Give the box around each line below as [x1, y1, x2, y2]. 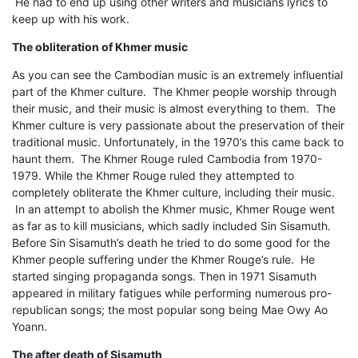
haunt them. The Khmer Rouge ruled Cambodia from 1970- [12, 151, 322, 165]
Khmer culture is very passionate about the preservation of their [12, 117, 344, 132]
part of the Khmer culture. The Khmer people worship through [12, 84, 336, 98]
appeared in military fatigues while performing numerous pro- [12, 285, 332, 300]
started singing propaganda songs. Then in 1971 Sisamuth [12, 268, 316, 283]
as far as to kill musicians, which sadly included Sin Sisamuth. [12, 218, 331, 233]
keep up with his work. [12, 11, 136, 26]
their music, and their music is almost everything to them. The [12, 101, 336, 115]
